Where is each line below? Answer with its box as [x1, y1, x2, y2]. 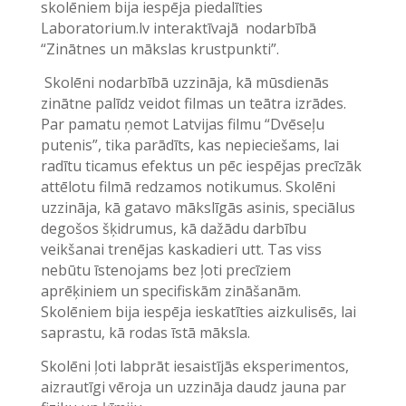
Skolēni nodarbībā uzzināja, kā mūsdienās [40, 72, 329, 93]
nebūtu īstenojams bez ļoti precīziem [40, 260, 291, 281]
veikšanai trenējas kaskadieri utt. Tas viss [40, 239, 322, 260]
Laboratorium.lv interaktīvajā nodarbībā [40, 18, 316, 39]
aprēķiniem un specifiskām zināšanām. [40, 281, 301, 302]
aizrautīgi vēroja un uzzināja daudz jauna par [40, 377, 346, 398]
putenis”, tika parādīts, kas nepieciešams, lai [40, 135, 339, 156]
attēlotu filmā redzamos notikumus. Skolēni [40, 177, 335, 198]
